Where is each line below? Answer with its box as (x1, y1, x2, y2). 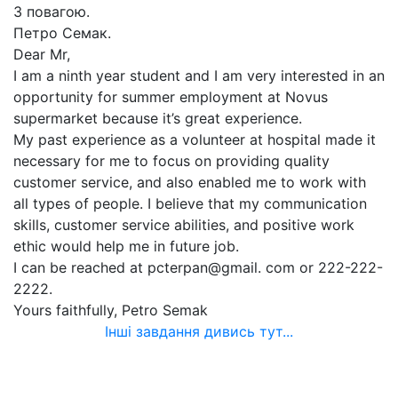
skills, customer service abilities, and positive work (13, 216, 354, 234)
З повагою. (13, 3, 90, 20)
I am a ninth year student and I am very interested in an (13, 67, 385, 84)
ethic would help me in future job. (13, 237, 239, 255)
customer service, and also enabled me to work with (13, 173, 366, 191)
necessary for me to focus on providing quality (13, 152, 330, 170)
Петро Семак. (13, 24, 111, 42)
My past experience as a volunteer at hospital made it (13, 131, 376, 148)
